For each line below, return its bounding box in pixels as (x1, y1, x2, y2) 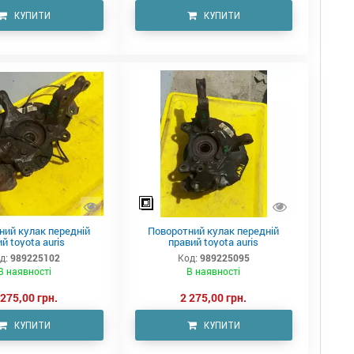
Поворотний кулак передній (148, 223, 280, 238)
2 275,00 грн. (180, 289, 247, 305)
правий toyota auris (168, 234, 259, 249)
